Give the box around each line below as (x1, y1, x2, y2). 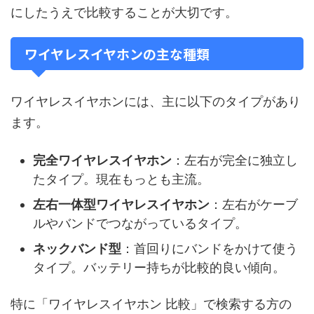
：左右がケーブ (210, 196, 298, 212)
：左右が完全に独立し (172, 152, 298, 168)
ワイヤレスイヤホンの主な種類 (25, 44, 210, 63)
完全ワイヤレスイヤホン (33, 152, 172, 168)
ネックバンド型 (33, 240, 121, 256)
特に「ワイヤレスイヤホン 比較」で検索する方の (11, 296, 292, 311)
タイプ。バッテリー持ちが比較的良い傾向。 (33, 259, 285, 275)
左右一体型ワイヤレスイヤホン (33, 196, 210, 212)
